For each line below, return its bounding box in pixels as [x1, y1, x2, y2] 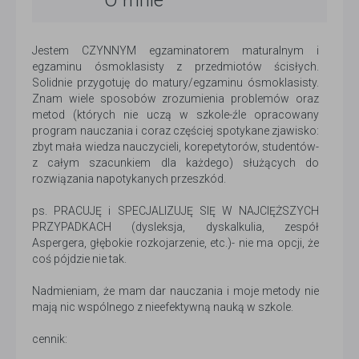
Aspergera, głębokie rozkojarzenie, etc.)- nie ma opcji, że [32, 236, 319, 250]
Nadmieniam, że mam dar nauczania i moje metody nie [32, 284, 319, 298]
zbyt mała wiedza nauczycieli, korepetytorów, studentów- [32, 140, 319, 154]
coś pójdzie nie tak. [32, 252, 127, 266]
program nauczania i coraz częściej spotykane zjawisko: [32, 124, 319, 138]
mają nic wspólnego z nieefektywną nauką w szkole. [32, 301, 293, 314]
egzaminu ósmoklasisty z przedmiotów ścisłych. [32, 60, 319, 74]
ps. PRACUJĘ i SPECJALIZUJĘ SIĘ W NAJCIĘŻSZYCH [32, 204, 319, 218]
